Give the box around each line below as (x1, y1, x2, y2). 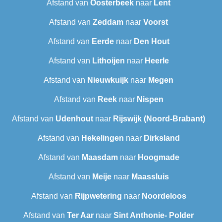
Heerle (144, 56, 169, 65)
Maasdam (81, 153, 118, 162)
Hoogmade (137, 153, 179, 162)
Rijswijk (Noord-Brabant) (113, 114, 205, 123)
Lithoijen (92, 56, 125, 65)
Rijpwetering (74, 192, 122, 201)
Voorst (143, 18, 168, 27)
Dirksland (143, 134, 180, 143)
